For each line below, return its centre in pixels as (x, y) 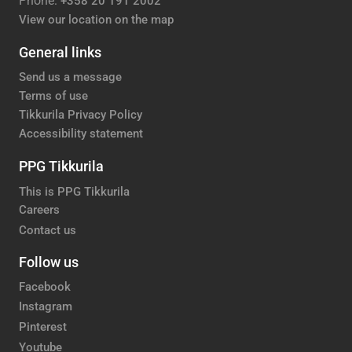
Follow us (49, 262)
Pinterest (43, 327)
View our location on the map (96, 19)
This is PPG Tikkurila (74, 192)
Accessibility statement (81, 134)
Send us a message (70, 77)
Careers (39, 210)
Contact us (48, 230)
